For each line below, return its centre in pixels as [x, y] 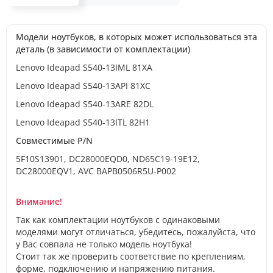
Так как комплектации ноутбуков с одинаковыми [118, 219]
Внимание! [39, 201]
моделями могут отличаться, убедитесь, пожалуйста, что [136, 232]
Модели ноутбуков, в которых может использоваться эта [136, 37]
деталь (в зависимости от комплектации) [103, 49]
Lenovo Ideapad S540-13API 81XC [83, 85]
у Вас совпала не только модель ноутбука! [104, 244]
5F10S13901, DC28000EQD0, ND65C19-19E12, [108, 158]
